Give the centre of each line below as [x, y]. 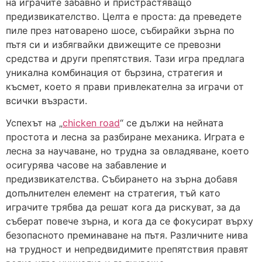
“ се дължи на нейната [172, 123]
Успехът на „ [34, 123]
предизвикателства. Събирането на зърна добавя [122, 179]
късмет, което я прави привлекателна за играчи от [125, 86]
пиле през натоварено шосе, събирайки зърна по [120, 30]
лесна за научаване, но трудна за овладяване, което [127, 151]
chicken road [91, 123]
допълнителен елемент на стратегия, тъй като [113, 193]
